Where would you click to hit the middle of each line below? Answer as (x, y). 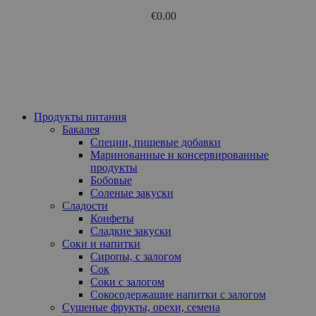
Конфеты (112, 218)
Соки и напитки (101, 244)
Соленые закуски (132, 193)
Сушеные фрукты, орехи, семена (141, 307)
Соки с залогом (127, 282)
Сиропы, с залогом (136, 256)
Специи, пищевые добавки (156, 142)
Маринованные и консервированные (180, 155)
